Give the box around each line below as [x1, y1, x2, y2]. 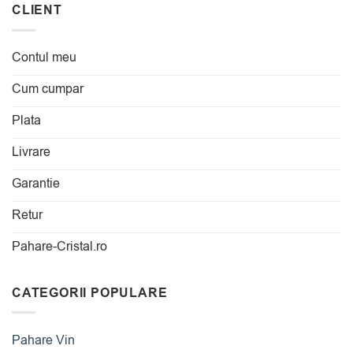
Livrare [12, 143, 50, 161]
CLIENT [12, 2, 62, 20]
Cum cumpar [12, 80, 84, 98]
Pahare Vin [12, 332, 75, 350]
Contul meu [12, 48, 76, 66]
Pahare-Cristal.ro [12, 237, 107, 255]
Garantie [12, 174, 60, 192]
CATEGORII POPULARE [12, 284, 168, 302]
